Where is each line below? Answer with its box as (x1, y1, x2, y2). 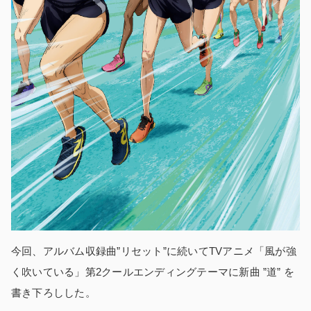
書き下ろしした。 (11, 286, 96, 299)
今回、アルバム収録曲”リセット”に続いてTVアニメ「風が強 (11, 244, 296, 257)
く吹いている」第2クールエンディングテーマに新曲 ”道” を (11, 265, 295, 278)
